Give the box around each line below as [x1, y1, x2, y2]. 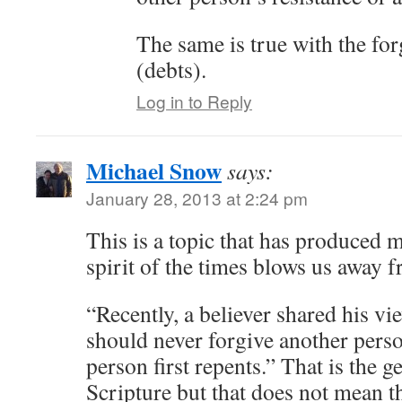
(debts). [136, 54, 206, 84]
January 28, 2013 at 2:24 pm [86, 186, 308, 210]
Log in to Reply [136, 89, 252, 113]
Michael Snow [86, 153, 222, 188]
